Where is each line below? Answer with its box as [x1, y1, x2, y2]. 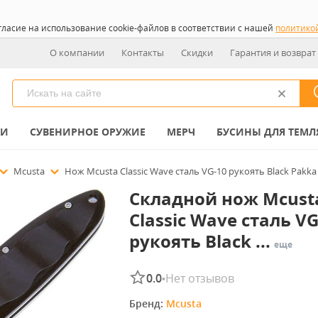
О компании [50, 46, 104, 59]
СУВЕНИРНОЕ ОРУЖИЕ [30, 125, 146, 138]
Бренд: [128, 297, 166, 310]
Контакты [121, 46, 164, 59]
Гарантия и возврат [230, 46, 316, 59]
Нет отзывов [165, 270, 234, 286]
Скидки [181, 46, 213, 59]
